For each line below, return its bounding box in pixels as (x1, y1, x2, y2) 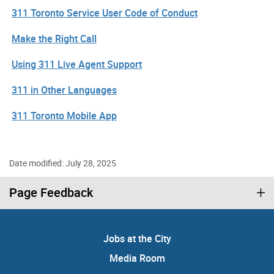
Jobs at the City (103, 232, 171, 246)
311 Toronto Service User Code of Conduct (12, 6, 198, 20)
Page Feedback (9, 184, 93, 201)
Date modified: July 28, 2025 (9, 157, 116, 169)
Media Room (109, 251, 165, 265)
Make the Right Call (12, 32, 97, 46)
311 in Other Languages (12, 83, 117, 97)
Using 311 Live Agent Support (12, 57, 142, 72)
